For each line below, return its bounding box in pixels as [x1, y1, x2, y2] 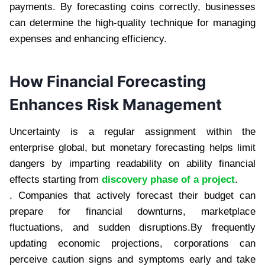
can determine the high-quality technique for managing [9, 17, 256, 28]
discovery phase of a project [102, 173, 235, 185]
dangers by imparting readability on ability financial [9, 157, 256, 169]
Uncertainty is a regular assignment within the [9, 125, 256, 137]
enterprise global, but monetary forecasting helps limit [9, 141, 256, 153]
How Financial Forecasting [9, 72, 206, 91]
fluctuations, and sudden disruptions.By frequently [9, 221, 256, 233]
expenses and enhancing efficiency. [9, 33, 167, 44]
